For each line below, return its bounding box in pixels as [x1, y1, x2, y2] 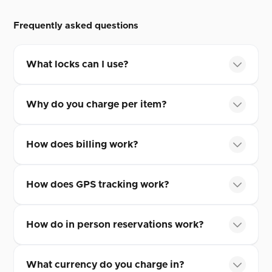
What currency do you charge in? [26, 259, 185, 270]
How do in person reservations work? [26, 219, 205, 229]
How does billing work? [26, 139, 139, 149]
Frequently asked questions [13, 21, 139, 31]
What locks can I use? [26, 59, 129, 69]
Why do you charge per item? [26, 99, 168, 109]
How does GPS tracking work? [26, 179, 170, 189]
